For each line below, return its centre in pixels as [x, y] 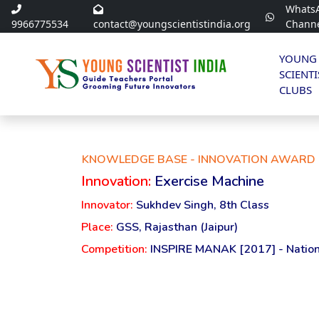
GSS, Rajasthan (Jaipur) [177, 227]
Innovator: [109, 205]
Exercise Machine [209, 181]
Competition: [116, 249]
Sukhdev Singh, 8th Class [203, 205]
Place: [99, 227]
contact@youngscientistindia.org [172, 24]
